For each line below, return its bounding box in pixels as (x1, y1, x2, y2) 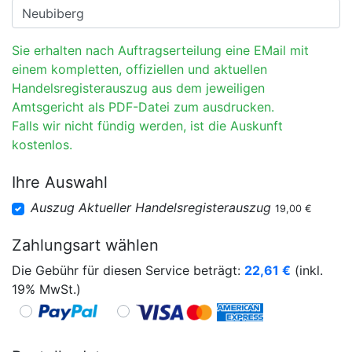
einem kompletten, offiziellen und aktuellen (12, 61, 267, 77)
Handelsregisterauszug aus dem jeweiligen (12, 80, 265, 96)
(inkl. (291, 262, 323, 278)
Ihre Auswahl (12, 173, 108, 192)
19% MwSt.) (12, 281, 81, 297)
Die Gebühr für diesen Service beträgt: (12, 262, 244, 278)
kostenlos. (12, 137, 72, 152)
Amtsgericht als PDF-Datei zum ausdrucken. (12, 99, 274, 115)
